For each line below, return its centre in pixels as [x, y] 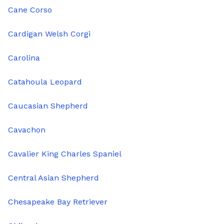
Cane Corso [30, 10]
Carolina [24, 58]
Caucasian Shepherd [48, 106]
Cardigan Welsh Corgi [49, 34]
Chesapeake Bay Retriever [58, 202]
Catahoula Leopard [45, 82]
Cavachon [27, 130]
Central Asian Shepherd [53, 178]
